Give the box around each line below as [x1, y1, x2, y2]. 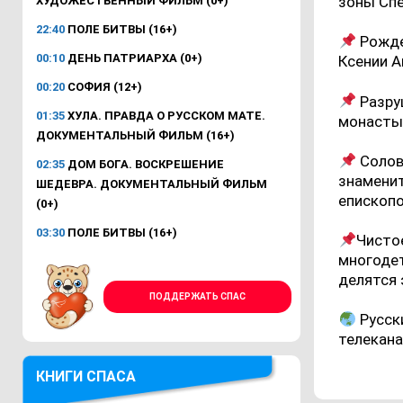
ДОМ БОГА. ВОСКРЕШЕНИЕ [65, 157, 224, 171]
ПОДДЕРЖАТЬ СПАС [148, 291, 246, 301]
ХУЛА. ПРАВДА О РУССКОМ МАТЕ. [65, 108, 265, 122]
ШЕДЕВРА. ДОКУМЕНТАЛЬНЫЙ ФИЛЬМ [36, 176, 267, 191]
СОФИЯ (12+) [65, 79, 142, 94]
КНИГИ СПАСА [36, 367, 136, 385]
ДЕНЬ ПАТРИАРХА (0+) [65, 50, 202, 65]
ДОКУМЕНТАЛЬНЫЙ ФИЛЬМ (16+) [36, 128, 235, 142]
